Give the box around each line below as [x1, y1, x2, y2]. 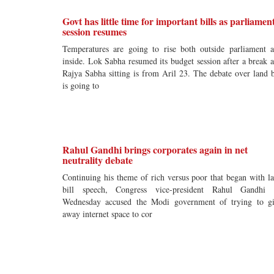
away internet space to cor [62, 208, 152, 220]
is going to [62, 80, 99, 91]
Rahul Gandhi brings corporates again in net [62, 143, 248, 157]
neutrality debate [62, 153, 133, 167]
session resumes [62, 24, 127, 39]
